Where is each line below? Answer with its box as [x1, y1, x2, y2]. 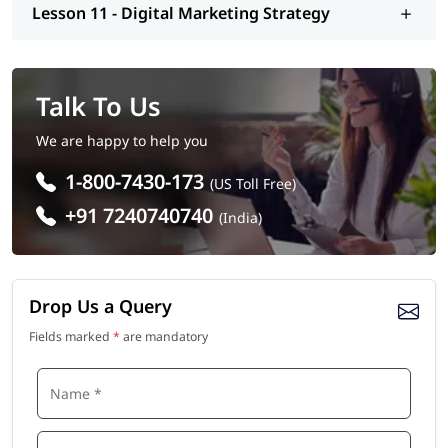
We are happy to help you [36, 131, 208, 151]
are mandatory [120, 328, 208, 346]
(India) [219, 208, 262, 228]
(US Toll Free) [210, 174, 296, 194]
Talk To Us [36, 89, 161, 125]
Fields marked [29, 328, 113, 346]
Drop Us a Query [29, 294, 172, 319]
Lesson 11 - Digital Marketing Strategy [32, 2, 330, 25]
